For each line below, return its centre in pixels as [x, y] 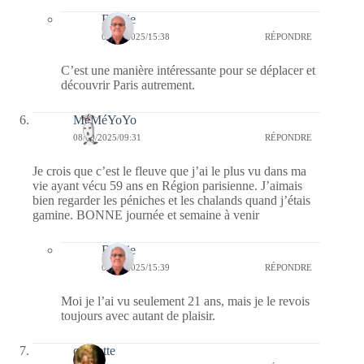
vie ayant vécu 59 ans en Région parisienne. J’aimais [167, 185]
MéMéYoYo [105, 119]
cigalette [94, 350]
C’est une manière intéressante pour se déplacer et [188, 70]
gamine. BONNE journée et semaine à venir [146, 214]
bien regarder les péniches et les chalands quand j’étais [171, 200]
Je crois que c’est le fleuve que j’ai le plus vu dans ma [169, 171]
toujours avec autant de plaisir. [138, 315]
